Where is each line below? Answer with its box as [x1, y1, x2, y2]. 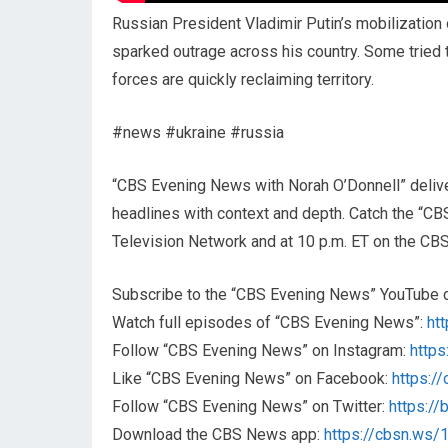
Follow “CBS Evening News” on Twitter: [112, 397, 389, 416]
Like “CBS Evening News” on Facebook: [112, 369, 392, 388]
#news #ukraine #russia [112, 123, 284, 142]
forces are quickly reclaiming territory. [112, 70, 374, 89]
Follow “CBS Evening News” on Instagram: [112, 341, 410, 360]
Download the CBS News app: [112, 425, 324, 444]
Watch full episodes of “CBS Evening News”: [112, 313, 427, 332]
